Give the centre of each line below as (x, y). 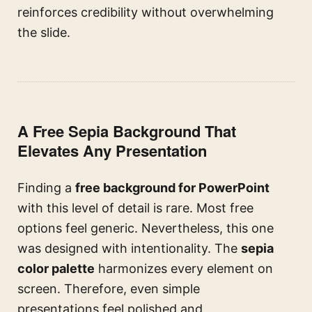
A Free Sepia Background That (127, 131)
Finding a (46, 188)
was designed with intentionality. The (129, 249)
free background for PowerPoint (172, 188)
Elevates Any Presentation (112, 151)
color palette (56, 269)
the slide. (44, 33)
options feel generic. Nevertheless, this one (146, 228)
